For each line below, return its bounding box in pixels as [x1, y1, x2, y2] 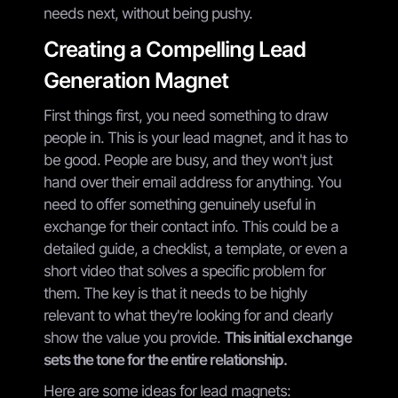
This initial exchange [224, 328, 352, 346]
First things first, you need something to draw [44, 106, 328, 124]
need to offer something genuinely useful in [44, 195, 315, 213]
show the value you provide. [44, 328, 224, 346]
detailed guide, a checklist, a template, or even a [44, 239, 347, 258]
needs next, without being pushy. [44, 4, 252, 22]
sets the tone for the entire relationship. [44, 350, 287, 369]
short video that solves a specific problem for [44, 261, 325, 280]
